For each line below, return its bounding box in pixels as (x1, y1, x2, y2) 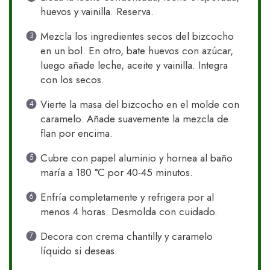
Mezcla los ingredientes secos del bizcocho (40, 29, 234, 44)
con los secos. (40, 72, 104, 87)
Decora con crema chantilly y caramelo (40, 229, 213, 244)
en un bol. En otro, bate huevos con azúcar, (40, 43, 233, 58)
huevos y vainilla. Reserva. (40, 4, 154, 19)
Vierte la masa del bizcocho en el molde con (40, 97, 239, 112)
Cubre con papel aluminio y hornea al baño (40, 151, 233, 166)
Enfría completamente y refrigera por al (40, 190, 214, 205)
